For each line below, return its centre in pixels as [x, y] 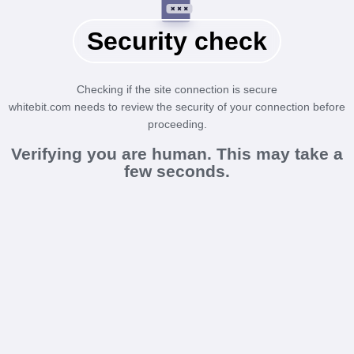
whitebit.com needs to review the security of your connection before [177, 107]
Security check [177, 41]
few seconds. [177, 171]
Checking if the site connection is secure [177, 89]
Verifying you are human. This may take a [177, 154]
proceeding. [177, 124]
